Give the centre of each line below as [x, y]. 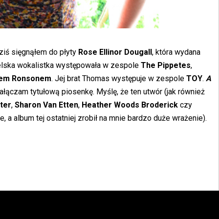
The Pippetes [166, 65]
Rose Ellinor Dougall [115, 52]
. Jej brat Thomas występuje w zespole [119, 78]
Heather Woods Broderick [129, 105]
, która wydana [176, 52]
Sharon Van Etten [46, 105]
